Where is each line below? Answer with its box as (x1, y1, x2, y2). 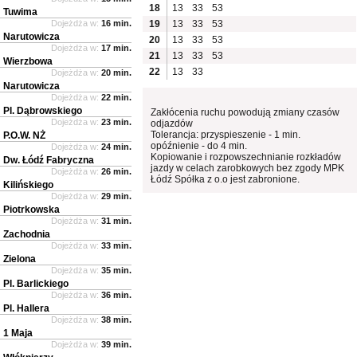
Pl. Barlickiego (3, 277, 69, 289)
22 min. (101, 92, 131, 102)
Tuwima (3, 6, 37, 18)
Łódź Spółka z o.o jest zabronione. (151, 173, 300, 185)
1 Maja (3, 327, 33, 339)
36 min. (101, 289, 131, 300)
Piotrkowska (3, 203, 60, 215)
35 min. (101, 265, 131, 275)
